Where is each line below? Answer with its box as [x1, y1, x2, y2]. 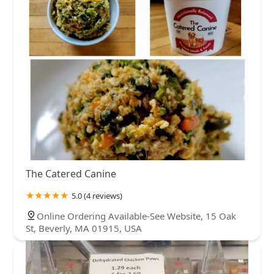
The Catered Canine [26, 166, 116, 180]
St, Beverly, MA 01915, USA [26, 221, 142, 234]
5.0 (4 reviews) [72, 190, 122, 201]
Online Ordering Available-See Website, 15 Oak [37, 209, 236, 222]
